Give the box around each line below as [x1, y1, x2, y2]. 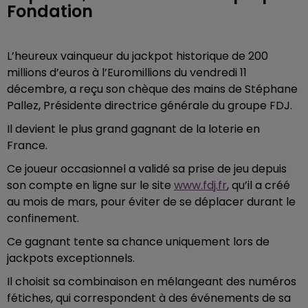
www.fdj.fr [174, 177, 227, 193]
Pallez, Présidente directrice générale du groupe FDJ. [7, 98, 292, 113]
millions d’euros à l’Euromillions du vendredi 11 [7, 65, 247, 80]
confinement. [7, 210, 79, 226]
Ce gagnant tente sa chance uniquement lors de [7, 234, 269, 250]
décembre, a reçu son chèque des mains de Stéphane [7, 81, 298, 97]
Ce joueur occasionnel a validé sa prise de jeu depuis [7, 161, 287, 177]
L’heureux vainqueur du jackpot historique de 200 [7, 48, 268, 64]
